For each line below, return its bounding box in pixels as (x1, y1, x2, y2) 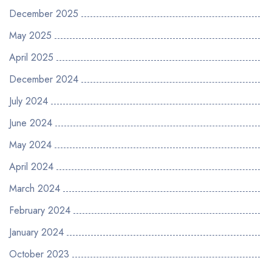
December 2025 (9, 7, 78, 21)
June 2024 (9, 116, 52, 130)
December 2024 (9, 72, 78, 86)
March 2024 (9, 182, 60, 195)
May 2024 (9, 138, 52, 152)
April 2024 (9, 160, 53, 174)
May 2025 (9, 29, 52, 42)
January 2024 (9, 225, 64, 239)
